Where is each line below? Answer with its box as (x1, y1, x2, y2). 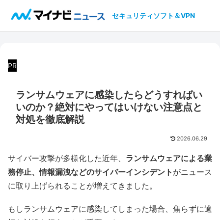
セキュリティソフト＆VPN (112, 11, 195, 20)
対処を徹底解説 (16, 113, 84, 126)
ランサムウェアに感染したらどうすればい (16, 89, 202, 101)
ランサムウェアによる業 (126, 153, 212, 163)
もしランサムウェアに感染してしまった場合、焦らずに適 (8, 203, 212, 214)
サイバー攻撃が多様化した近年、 (8, 153, 126, 163)
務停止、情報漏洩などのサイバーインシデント (8, 166, 173, 177)
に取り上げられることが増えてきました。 (8, 180, 157, 191)
